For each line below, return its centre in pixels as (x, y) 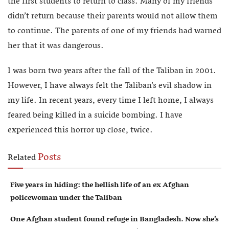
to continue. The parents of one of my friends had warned (114, 31)
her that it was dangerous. (56, 46)
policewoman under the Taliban (66, 198)
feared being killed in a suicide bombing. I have (95, 116)
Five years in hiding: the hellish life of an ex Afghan (100, 185)
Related (22, 158)
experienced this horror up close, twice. (80, 131)
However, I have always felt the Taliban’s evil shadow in (110, 86)
